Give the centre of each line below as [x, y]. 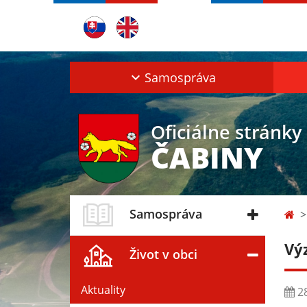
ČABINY [207, 157]
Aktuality [103, 290]
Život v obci [163, 254]
